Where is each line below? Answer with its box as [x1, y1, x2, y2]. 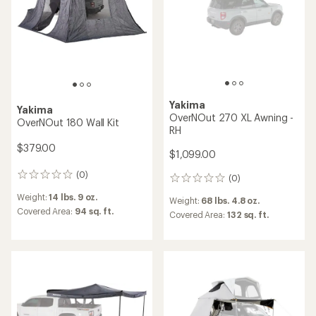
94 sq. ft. [74, 206, 114, 216]
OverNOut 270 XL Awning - [169, 111, 294, 123]
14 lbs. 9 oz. [49, 192, 98, 202]
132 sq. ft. [226, 209, 269, 219]
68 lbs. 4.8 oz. [201, 195, 260, 205]
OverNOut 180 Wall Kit [17, 116, 119, 128]
